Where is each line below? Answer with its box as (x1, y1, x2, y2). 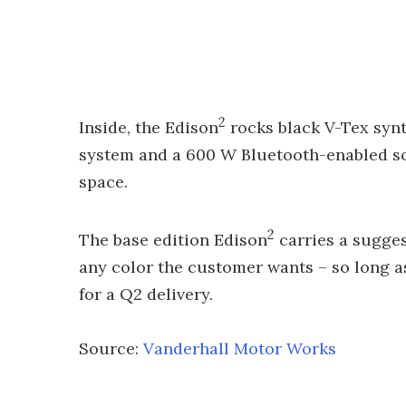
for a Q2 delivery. (79, 284, 213, 304)
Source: (79, 338, 143, 359)
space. (79, 171, 128, 192)
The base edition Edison (79, 229, 267, 250)
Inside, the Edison (79, 117, 218, 138)
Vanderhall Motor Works (143, 338, 336, 359)
